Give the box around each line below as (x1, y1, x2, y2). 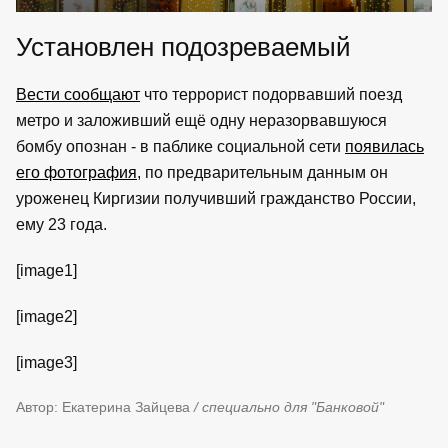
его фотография (16, 163, 137, 181)
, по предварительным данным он (137, 163, 388, 181)
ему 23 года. (16, 215, 107, 233)
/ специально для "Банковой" (194, 398, 384, 415)
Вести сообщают (16, 85, 140, 103)
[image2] (16, 307, 77, 325)
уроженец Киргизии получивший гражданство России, (16, 189, 416, 207)
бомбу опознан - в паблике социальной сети (16, 137, 345, 155)
